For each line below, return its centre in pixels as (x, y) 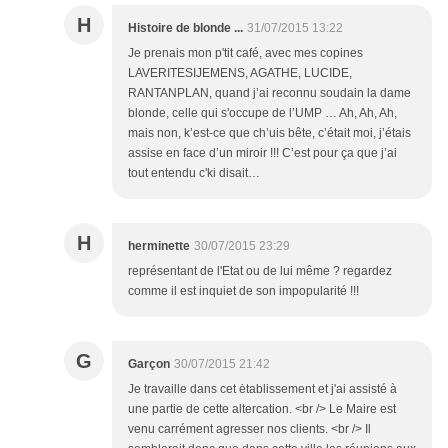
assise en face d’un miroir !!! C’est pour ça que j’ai (262, 153)
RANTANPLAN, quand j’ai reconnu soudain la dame (269, 93)
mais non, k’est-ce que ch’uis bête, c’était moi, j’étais (269, 133)
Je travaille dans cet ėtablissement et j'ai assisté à (262, 389)
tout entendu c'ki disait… (194, 173)
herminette (159, 246)
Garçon (149, 364)
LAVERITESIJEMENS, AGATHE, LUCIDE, (240, 73)
